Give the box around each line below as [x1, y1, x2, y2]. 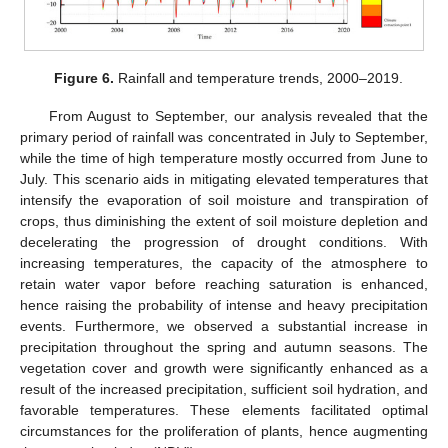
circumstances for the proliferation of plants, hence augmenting [20, 423, 428, 440]
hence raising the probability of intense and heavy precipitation [20, 297, 428, 314]
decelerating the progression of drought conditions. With [20, 234, 428, 251]
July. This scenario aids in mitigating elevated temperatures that [20, 171, 428, 188]
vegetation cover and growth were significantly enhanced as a [20, 360, 428, 377]
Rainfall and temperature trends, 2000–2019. [113, 70, 403, 87]
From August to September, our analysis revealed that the [48, 108, 428, 125]
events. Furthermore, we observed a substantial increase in [20, 318, 428, 335]
